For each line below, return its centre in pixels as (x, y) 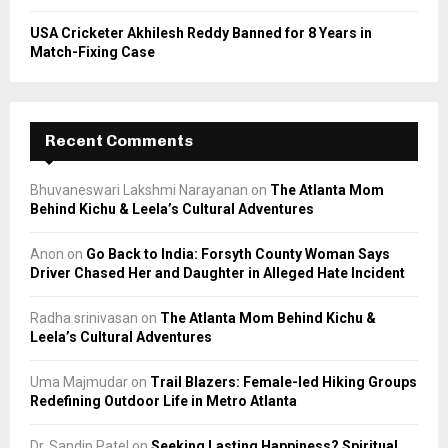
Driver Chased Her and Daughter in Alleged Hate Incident (217, 273)
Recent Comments (119, 141)
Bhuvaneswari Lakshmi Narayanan (139, 190)
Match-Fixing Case (92, 52)
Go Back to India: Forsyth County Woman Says (238, 254)
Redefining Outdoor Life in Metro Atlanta (163, 401)
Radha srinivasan (84, 318)
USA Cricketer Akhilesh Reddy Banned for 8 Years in (201, 33)
